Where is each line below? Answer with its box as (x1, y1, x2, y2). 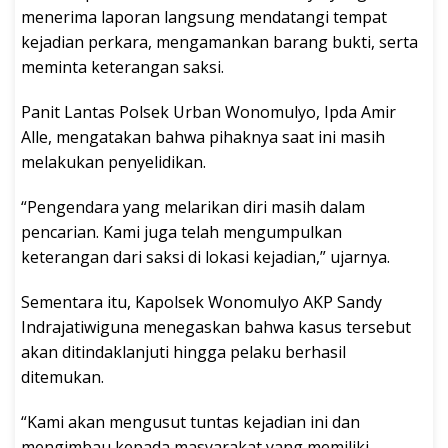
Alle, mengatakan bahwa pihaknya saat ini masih (21, 125, 385, 148)
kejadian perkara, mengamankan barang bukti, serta (21, 30, 418, 53)
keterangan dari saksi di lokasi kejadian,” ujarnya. (21, 245, 390, 268)
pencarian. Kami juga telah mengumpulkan (21, 220, 342, 243)
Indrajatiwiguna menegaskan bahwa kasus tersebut (21, 315, 411, 338)
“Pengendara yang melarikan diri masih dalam (21, 195, 365, 218)
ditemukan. (21, 365, 104, 388)
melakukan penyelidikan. (21, 150, 206, 173)
